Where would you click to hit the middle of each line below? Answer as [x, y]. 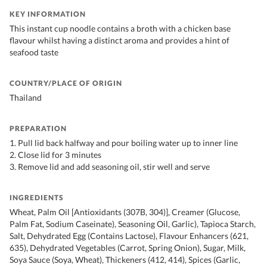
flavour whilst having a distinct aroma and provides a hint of [119, 41]
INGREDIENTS [37, 198]
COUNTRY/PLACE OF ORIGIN [66, 83]
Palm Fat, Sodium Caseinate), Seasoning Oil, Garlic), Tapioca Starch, [133, 224]
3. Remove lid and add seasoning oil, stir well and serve [110, 167]
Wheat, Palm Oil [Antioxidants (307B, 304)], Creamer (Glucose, [125, 212]
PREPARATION [38, 129]
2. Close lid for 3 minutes [55, 155]
